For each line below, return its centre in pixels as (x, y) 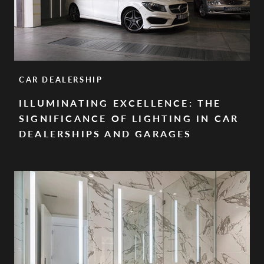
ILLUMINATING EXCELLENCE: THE (120, 103)
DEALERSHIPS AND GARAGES (105, 134)
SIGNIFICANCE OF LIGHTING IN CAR (129, 118)
